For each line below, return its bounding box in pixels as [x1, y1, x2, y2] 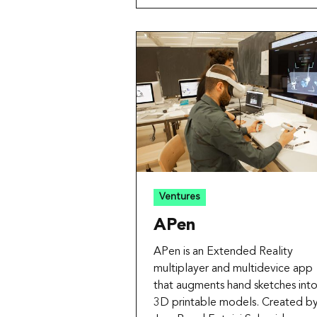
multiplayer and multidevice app [154, 263, 313, 275]
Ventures [159, 192, 200, 202]
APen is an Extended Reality [154, 246, 293, 258]
